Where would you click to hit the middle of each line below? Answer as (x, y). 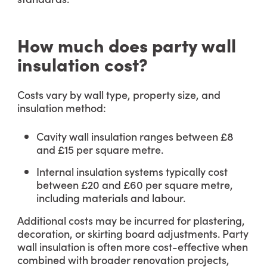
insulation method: (62, 108)
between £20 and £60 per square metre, (135, 184)
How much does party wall (127, 45)
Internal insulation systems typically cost (132, 171)
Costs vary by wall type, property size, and (119, 94)
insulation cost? (83, 64)
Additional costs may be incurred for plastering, (131, 220)
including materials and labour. (111, 198)
